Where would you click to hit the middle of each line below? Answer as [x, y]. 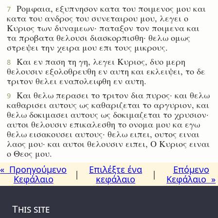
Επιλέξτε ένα [116, 169]
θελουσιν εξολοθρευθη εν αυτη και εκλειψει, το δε [106, 71]
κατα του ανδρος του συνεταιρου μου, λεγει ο [98, 18]
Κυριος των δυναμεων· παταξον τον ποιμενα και [103, 27]
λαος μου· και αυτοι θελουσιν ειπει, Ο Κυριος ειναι [108, 143]
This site [31, 209]
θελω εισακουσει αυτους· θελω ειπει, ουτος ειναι [103, 134]
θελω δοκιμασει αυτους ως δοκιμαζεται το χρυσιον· [108, 114]
